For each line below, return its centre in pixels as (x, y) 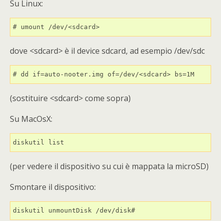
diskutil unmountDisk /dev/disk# (74, 210)
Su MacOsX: (31, 119)
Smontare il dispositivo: (53, 187)
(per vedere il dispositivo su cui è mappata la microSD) (109, 166)
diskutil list (38, 142)
